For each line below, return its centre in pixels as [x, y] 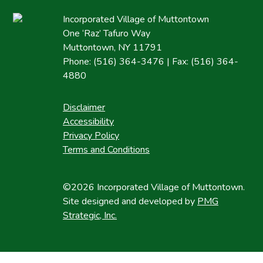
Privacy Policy [91, 135]
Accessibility [89, 121]
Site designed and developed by [130, 201]
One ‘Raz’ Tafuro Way [107, 33]
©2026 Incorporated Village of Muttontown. [154, 187]
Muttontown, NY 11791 [113, 47]
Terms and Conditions [107, 149]
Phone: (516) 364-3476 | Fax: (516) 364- [151, 61]
